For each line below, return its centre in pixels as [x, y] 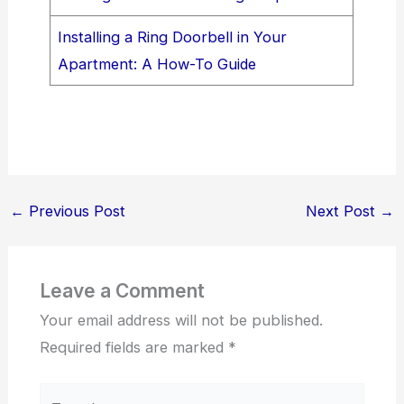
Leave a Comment [122, 291]
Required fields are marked [133, 347]
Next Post [343, 211]
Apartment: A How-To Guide [157, 64]
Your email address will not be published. [181, 320]
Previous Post [74, 211]
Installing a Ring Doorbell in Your [173, 37]
